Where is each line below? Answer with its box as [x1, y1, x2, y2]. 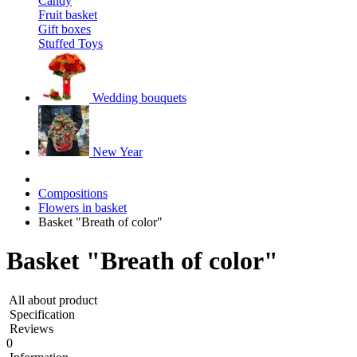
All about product [9, 292, 97, 307]
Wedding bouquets [92, 91, 186, 104]
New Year [92, 145, 143, 159]
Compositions [38, 186, 108, 200]
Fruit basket [38, 8, 97, 22]
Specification [10, 307, 75, 321]
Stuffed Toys [38, 37, 103, 50]
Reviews [10, 321, 53, 335]
